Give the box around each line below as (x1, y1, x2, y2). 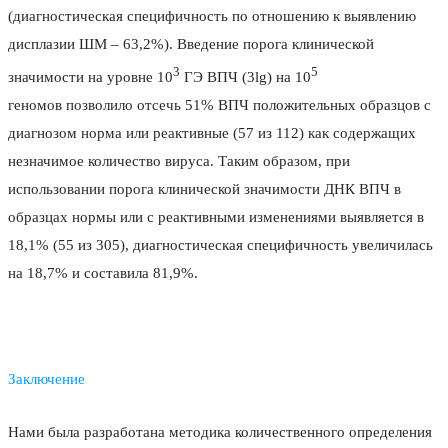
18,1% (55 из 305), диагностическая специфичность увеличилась (8, 237, 433, 254)
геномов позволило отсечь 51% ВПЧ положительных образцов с (8, 97, 431, 114)
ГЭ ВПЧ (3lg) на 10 (180, 69, 311, 86)
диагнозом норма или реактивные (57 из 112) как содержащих (8, 125, 416, 142)
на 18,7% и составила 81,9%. (8, 265, 198, 282)
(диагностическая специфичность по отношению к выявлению (8, 8, 416, 25)
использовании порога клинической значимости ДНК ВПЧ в (8, 181, 401, 198)
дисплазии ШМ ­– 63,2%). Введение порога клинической (8, 36, 374, 53)
